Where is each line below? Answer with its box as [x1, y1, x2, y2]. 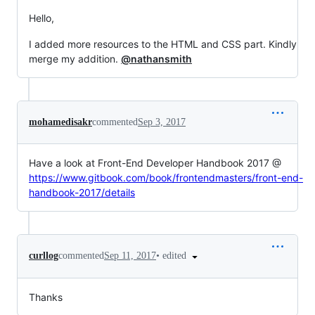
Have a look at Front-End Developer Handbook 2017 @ [29, 156, 281, 169]
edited [162, 250, 189, 261]
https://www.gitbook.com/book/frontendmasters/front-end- [29, 171, 303, 184]
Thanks [29, 290, 63, 303]
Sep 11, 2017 [104, 250, 156, 262]
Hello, [29, 11, 54, 24]
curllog [29, 250, 58, 262]
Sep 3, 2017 [138, 116, 186, 127]
